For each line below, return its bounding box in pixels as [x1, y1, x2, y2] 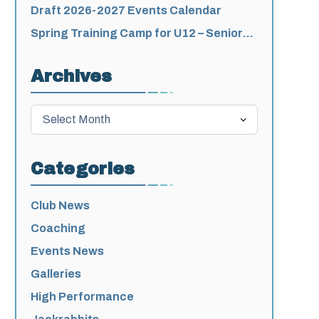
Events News [31, 244, 105, 257]
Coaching [31, 221, 86, 234]
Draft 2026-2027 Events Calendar [31, 4, 221, 16]
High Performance [31, 290, 135, 303]
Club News [31, 199, 90, 211]
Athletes [31, 43, 80, 56]
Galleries [31, 267, 82, 280]
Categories [31, 159, 135, 178]
